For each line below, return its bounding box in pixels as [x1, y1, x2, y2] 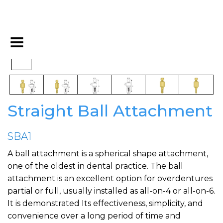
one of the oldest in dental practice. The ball [7, 161, 183, 171]
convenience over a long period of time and [7, 211, 181, 221]
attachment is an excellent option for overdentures [7, 174, 213, 184]
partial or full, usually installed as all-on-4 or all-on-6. [7, 186, 215, 196]
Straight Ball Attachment [7, 101, 213, 121]
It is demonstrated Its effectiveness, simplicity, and [7, 199, 203, 209]
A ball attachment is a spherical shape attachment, [7, 149, 208, 159]
